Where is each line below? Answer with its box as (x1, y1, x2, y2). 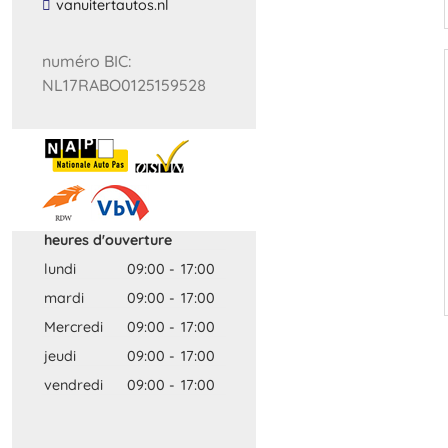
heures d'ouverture (44, 230, 172, 249)
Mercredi (44, 317, 103, 336)
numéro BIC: (42, 50, 131, 71)
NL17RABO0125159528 (42, 74, 206, 95)
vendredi (44, 375, 103, 394)
